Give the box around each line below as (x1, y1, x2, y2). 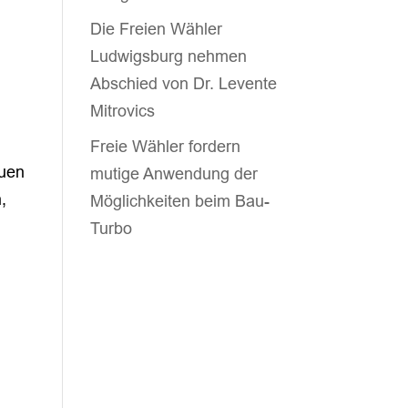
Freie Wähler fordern (89, 137, 240, 156)
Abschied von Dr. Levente (89, 74, 277, 93)
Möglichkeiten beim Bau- (89, 191, 270, 210)
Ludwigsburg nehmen (89, 46, 247, 66)
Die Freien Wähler (89, 19, 222, 38)
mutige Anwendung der (89, 164, 258, 183)
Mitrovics (89, 101, 155, 120)
